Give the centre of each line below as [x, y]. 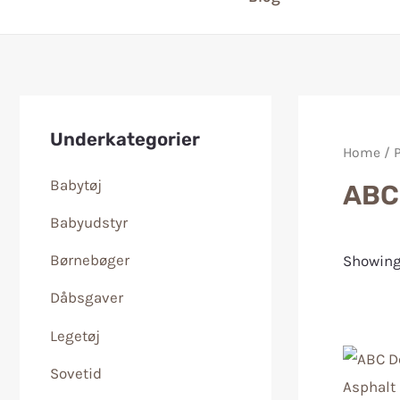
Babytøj [76, 184]
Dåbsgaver [87, 298]
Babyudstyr [89, 222]
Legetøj [75, 335]
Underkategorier [125, 139]
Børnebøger [90, 260]
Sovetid [76, 373]
